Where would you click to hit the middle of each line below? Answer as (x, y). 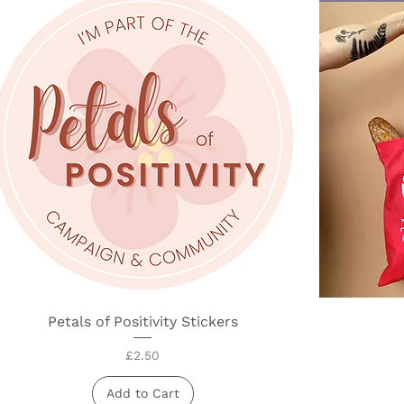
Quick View (142, 320)
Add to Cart (142, 393)
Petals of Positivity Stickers (142, 321)
